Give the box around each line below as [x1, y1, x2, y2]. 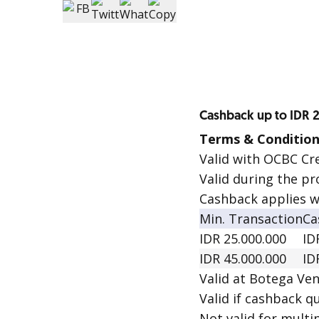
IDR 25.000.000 [199, 230, 286, 247]
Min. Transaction [199, 210, 303, 227]
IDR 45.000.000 [199, 250, 286, 267]
